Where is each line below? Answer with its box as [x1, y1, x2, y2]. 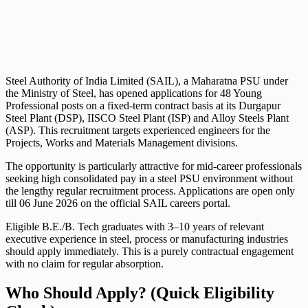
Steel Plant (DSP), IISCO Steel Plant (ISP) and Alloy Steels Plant [5, 111, 289, 124]
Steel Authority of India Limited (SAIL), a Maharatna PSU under [5, 74, 288, 87]
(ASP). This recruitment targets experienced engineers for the [5, 124, 270, 136]
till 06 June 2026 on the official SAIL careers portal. [5, 197, 230, 209]
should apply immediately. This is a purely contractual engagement [5, 245, 294, 257]
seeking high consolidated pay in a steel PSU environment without [5, 172, 293, 184]
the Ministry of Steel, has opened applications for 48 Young [5, 87, 262, 99]
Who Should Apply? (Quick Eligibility [5, 283, 274, 302]
